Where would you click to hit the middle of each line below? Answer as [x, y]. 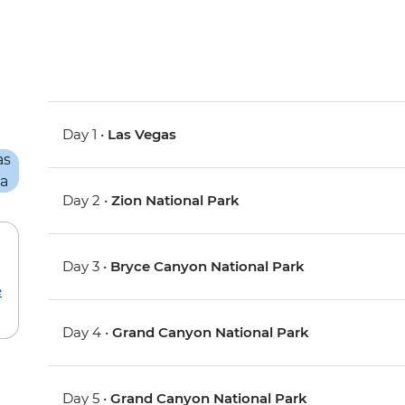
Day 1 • [85, 135]
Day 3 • [87, 267]
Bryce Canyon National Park [208, 267]
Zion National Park [176, 201]
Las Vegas [142, 135]
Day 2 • [87, 201]
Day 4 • [88, 333]
